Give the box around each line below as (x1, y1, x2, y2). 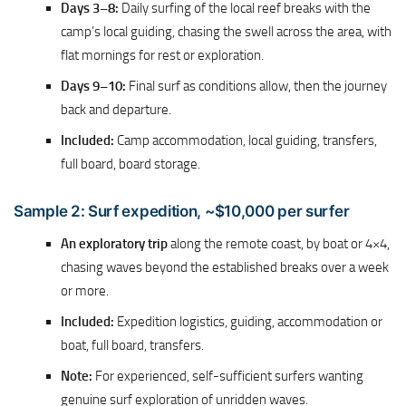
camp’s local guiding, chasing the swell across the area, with (61, 24, 391, 41)
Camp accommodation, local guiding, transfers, (114, 132, 377, 150)
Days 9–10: (61, 78, 126, 95)
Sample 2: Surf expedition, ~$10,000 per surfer (14, 202, 350, 221)
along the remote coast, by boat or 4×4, (168, 236, 390, 253)
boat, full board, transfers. (61, 337, 204, 354)
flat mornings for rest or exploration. (61, 47, 264, 64)
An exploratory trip (61, 236, 168, 253)
